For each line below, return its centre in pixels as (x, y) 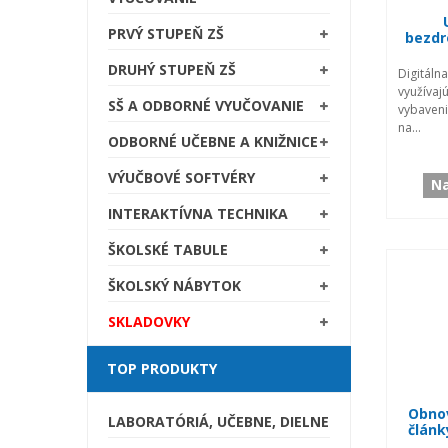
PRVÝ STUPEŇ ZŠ (166, 33)
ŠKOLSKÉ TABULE (168, 249)
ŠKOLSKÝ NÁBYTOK (174, 285)
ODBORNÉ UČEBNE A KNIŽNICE (213, 141)
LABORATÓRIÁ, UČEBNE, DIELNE (218, 421)
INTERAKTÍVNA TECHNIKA (198, 213)
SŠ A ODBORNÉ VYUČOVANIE (206, 105)
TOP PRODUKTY (162, 368)
